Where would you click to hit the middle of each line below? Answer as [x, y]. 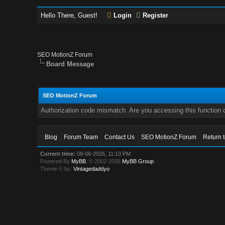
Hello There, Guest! [70, 15]
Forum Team [81, 137]
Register [156, 15]
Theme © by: [57, 169]
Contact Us [120, 137]
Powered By [56, 161]
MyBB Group [138, 161]
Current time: [58, 154]
